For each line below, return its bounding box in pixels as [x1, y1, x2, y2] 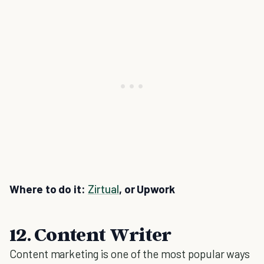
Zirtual [88, 182, 119, 196]
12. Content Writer [9, 223, 171, 245]
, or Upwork [118, 182, 176, 196]
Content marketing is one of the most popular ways [9, 247, 250, 260]
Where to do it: [9, 182, 88, 196]
